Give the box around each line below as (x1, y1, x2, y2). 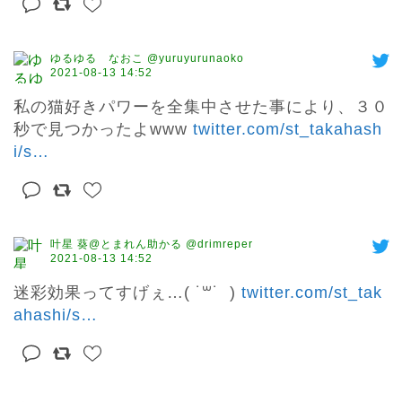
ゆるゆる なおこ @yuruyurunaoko (50, 52, 244, 66)
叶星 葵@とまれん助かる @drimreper (50, 238, 253, 251)
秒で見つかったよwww (13, 120, 193, 139)
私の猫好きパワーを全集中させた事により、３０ (13, 98, 389, 117)
